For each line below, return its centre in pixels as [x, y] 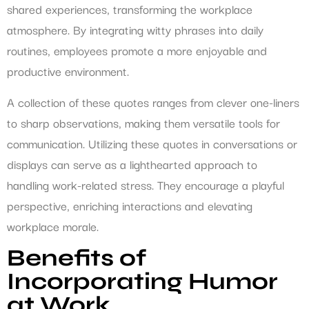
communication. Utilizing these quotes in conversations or [152, 143]
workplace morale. [53, 226]
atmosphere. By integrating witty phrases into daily [135, 30]
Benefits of [77, 258]
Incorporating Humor [142, 282]
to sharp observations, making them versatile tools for [143, 122]
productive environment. [68, 71]
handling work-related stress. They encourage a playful [146, 184]
